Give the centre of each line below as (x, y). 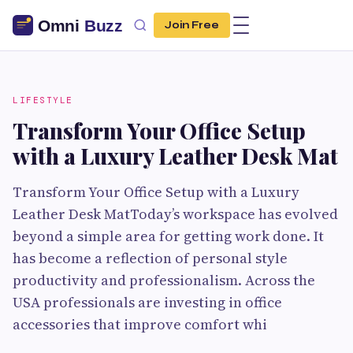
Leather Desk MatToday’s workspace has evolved (175, 214)
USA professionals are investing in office (147, 302)
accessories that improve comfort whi (140, 324)
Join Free (192, 25)
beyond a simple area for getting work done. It (168, 236)
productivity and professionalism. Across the (164, 280)
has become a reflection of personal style (150, 258)
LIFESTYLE (43, 100)
